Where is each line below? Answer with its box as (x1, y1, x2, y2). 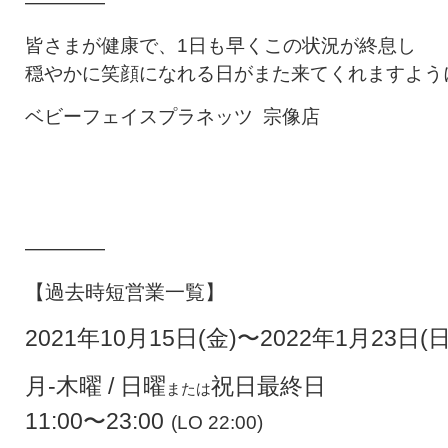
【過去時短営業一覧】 (25, 281, 225, 303)
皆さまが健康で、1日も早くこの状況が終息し (25, 35, 416, 56)
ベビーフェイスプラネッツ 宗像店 (25, 106, 320, 127)
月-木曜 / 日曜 (25, 373, 166, 399)
